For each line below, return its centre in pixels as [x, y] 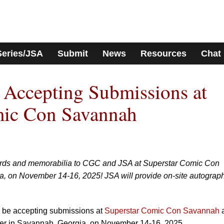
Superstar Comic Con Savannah [162, 211]
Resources [163, 53]
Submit [73, 53]
